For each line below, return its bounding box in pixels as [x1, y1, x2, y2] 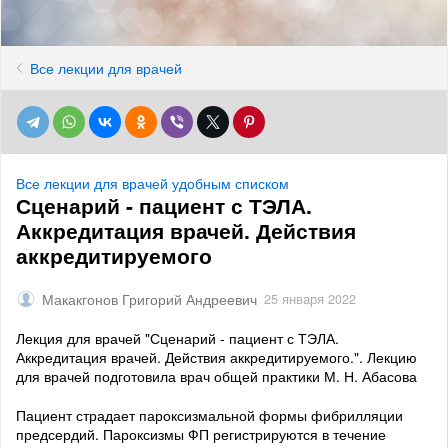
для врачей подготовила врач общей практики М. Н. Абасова [16, 366, 417, 387]
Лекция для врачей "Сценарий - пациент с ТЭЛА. [16, 328, 339, 349]
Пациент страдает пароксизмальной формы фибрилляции [16, 405, 403, 426]
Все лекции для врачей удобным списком [16, 173, 289, 193]
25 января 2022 [264, 290, 356, 309]
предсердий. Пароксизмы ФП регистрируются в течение [16, 424, 386, 445]
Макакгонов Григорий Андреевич [42, 289, 257, 310]
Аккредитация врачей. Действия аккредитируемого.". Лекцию [16, 347, 417, 368]
